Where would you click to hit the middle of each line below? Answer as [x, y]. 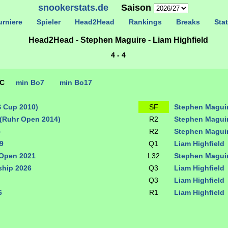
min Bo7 [30, 82]
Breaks [188, 22]
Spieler [48, 22]
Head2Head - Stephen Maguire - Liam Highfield [118, 40]
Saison [131, 8]
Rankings [145, 22]
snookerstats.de [73, 8]
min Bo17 [76, 82]
